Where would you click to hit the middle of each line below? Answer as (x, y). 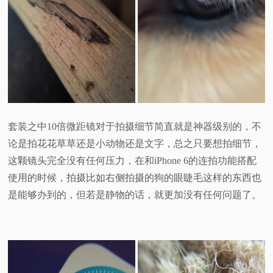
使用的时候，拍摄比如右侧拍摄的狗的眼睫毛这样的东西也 (135, 178)
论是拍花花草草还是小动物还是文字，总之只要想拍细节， (135, 144)
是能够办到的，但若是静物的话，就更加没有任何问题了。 (135, 195)
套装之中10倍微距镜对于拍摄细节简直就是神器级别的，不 (135, 127)
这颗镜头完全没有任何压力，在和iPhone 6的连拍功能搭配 (133, 161)
